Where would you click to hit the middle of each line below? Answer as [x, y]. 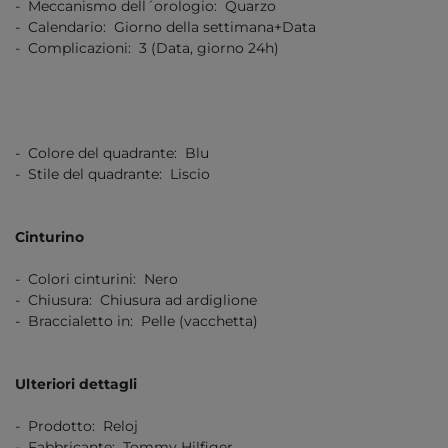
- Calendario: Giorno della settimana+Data [165, 26]
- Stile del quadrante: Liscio [112, 173]
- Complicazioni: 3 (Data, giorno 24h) [147, 47]
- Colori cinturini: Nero [96, 278]
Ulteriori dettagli [76, 383]
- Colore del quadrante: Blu [112, 152]
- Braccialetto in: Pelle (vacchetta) [136, 320]
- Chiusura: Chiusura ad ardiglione [136, 299]
